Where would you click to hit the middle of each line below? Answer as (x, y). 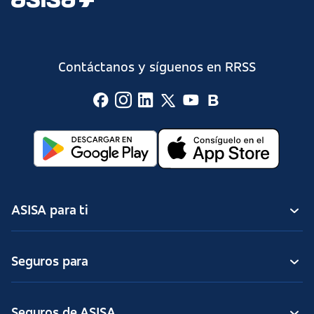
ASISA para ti (50, 211)
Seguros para (50, 262)
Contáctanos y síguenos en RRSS (157, 68)
